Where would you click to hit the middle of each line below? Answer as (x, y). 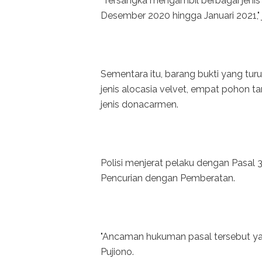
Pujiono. (117, 252)
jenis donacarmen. (139, 105)
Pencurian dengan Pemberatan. (168, 178)
